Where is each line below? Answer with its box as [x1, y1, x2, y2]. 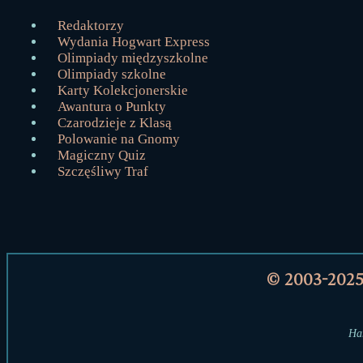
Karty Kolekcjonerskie [58, 83, 188, 98]
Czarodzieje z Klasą [58, 115, 172, 130]
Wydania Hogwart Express [58, 34, 210, 49]
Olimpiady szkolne [58, 66, 166, 82]
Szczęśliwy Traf [58, 164, 148, 179]
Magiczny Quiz [58, 147, 146, 163]
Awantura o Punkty [58, 99, 166, 114]
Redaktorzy [58, 18, 124, 33]
